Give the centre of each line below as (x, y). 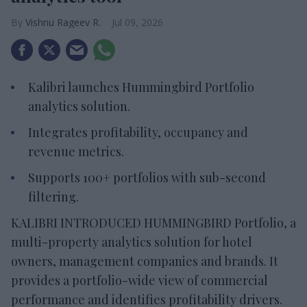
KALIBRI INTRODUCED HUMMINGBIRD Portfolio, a (153, 223)
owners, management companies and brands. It (145, 261)
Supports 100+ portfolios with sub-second (147, 178)
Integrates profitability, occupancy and (138, 133)
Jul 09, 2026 (137, 23)
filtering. (53, 197)
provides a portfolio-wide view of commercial (139, 281)
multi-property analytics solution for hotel (132, 242)
